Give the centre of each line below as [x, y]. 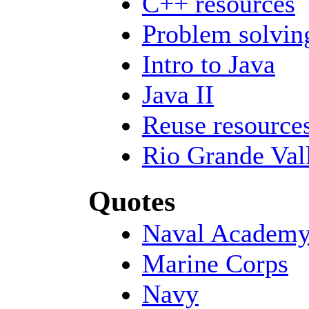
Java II [178, 94]
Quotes [131, 201]
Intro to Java [208, 64]
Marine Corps [215, 263]
